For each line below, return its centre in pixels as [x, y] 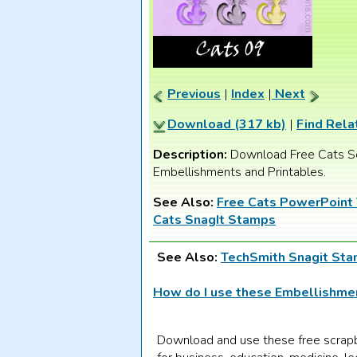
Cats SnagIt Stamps [214, 220]
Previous [194, 94]
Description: [192, 155]
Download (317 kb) [227, 125]
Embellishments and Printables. [239, 173]
